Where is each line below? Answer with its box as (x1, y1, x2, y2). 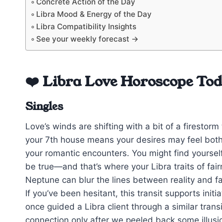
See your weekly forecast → (36, 34, 139, 44)
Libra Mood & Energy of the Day (36, 9, 152, 19)
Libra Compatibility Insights (36, 22, 137, 32)
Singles (25, 99, 63, 114)
